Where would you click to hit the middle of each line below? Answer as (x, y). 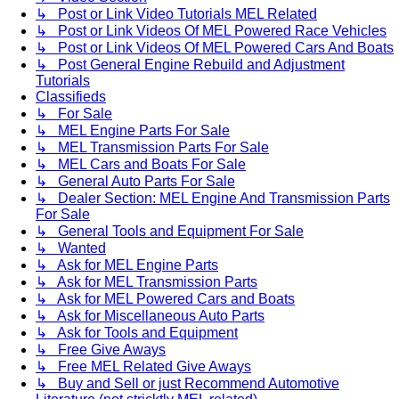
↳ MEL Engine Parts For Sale (133, 131)
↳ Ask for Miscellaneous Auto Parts (150, 316)
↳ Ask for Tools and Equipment (137, 333)
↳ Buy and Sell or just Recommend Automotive (187, 384)
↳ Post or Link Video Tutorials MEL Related (176, 14)
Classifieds (71, 97)
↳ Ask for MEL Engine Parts (127, 265)
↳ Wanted (71, 248)
